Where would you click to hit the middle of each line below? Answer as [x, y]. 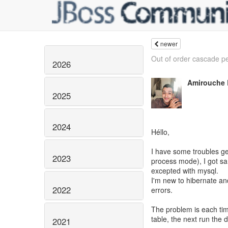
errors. [162, 190]
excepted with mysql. [185, 170]
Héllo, [160, 132]
